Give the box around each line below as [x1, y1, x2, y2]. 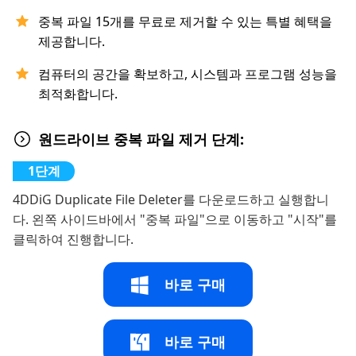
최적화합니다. [38, 85, 118, 103]
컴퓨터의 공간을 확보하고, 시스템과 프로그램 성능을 [38, 65, 337, 83]
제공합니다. [38, 33, 105, 51]
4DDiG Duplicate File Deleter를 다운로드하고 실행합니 [13, 191, 329, 209]
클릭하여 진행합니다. [13, 230, 133, 249]
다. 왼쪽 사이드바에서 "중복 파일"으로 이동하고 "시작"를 [13, 211, 337, 229]
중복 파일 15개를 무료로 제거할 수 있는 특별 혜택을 [38, 13, 332, 31]
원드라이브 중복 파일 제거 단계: [38, 129, 244, 149]
